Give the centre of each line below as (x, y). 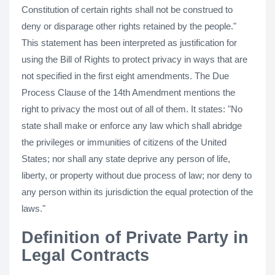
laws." (33, 208)
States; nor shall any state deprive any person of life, (126, 159)
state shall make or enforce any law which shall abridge (132, 126)
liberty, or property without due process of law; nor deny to (137, 175)
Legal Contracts (85, 255)
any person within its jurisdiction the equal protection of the (137, 192)
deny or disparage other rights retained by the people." (129, 26)
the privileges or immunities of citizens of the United (124, 142)
